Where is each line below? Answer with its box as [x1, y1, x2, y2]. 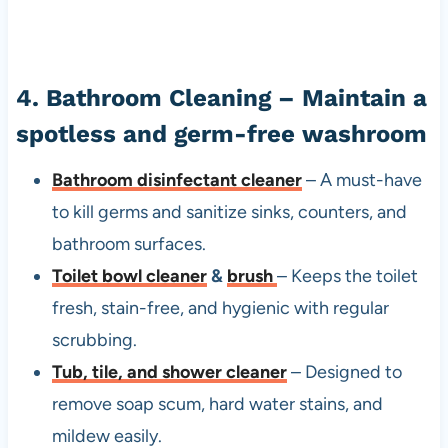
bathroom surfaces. [51, 233, 206, 256]
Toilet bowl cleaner [51, 265, 207, 288]
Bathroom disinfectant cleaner [51, 169, 302, 192]
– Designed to [286, 361, 402, 384]
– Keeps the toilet [276, 265, 418, 288]
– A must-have [301, 169, 422, 192]
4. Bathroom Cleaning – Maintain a [15, 84, 427, 113]
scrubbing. [51, 329, 137, 352]
